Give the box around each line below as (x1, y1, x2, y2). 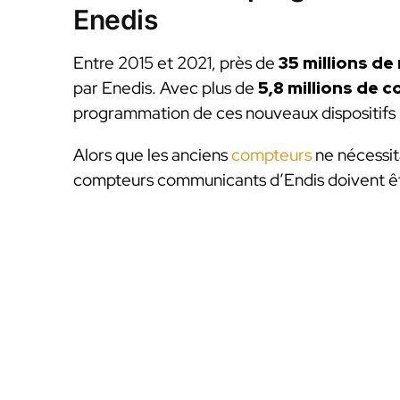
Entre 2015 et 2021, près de (73, 51, 279, 74)
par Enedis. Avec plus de (73, 76, 258, 99)
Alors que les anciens (73, 144, 231, 167)
